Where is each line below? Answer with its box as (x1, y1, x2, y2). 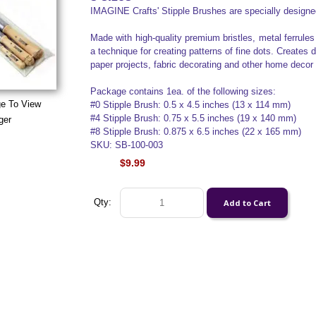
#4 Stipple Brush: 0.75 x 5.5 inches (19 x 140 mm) (90, 113, 296, 123)
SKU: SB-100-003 (90, 140, 163, 150)
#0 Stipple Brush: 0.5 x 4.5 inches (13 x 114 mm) (90, 99, 291, 110)
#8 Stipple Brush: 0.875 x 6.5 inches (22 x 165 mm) (90, 126, 301, 137)
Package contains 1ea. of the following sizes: (90, 86, 276, 97)
